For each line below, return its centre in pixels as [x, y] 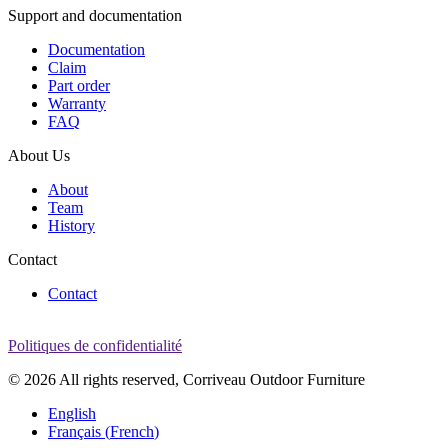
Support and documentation [95, 16]
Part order [79, 86]
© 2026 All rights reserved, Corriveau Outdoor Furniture [186, 380]
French [132, 432]
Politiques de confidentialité [95, 346]
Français [74, 432]
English [72, 414]
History [71, 226]
